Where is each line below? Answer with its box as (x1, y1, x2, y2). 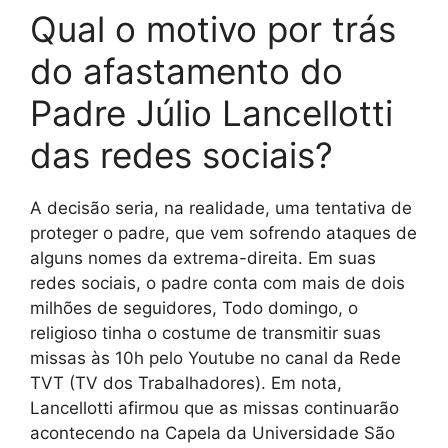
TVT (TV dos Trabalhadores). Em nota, (30, 373, 342, 394)
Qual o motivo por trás (30, 8, 396, 51)
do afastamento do (30, 50, 343, 93)
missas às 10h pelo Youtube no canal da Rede (30, 348, 401, 369)
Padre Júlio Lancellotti (30, 92, 393, 135)
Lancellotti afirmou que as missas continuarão (30, 398, 399, 419)
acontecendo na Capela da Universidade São (30, 423, 395, 444)
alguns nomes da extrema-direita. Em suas (30, 248, 376, 269)
